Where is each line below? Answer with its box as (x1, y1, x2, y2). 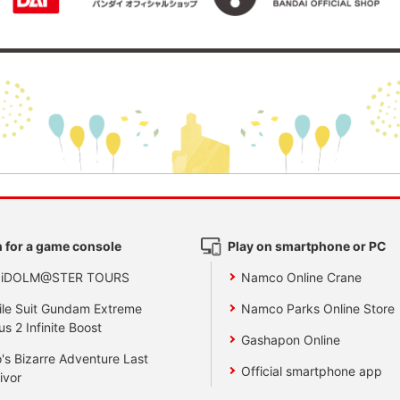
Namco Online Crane (241, 269, 362, 285)
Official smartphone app (241, 362, 383, 379)
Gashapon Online (241, 331, 341, 347)
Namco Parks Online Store (241, 300, 396, 316)
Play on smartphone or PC (227, 237, 387, 254)
